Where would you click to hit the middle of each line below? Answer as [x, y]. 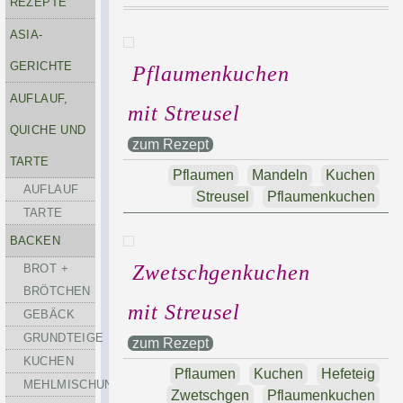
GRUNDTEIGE [63, 338]
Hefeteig [348, 374]
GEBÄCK [49, 314]
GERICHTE [41, 66]
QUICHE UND [48, 130]
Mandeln [279, 175]
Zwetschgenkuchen [221, 273]
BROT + [45, 269]
